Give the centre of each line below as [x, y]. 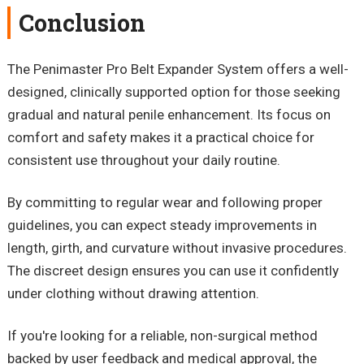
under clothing [51, 293]
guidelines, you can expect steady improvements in [162, 225]
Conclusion [82, 23]
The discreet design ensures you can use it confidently [173, 270]
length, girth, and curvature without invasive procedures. [177, 247]
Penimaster [68, 69]
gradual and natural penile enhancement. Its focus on [169, 115]
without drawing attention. [177, 293]
